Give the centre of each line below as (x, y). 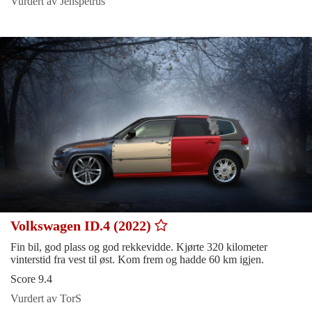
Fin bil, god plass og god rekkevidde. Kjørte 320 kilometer (139, 247)
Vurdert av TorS (46, 298)
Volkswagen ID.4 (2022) (83, 225)
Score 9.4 (31, 279)
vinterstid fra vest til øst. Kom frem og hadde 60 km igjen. (137, 259)
